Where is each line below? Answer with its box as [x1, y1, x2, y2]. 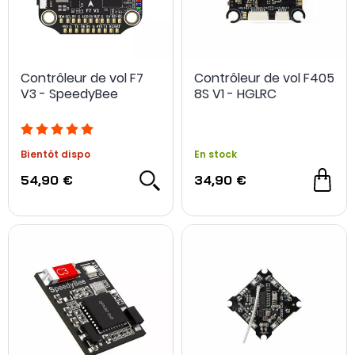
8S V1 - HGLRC [194, 84, 277, 103]
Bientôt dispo [21, 147, 90, 161]
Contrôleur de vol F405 [194, 68, 334, 87]
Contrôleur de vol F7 [21, 68, 143, 87]
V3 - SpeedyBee [21, 84, 118, 103]
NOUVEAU [238, 172, 286, 186]
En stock [194, 147, 237, 161]
